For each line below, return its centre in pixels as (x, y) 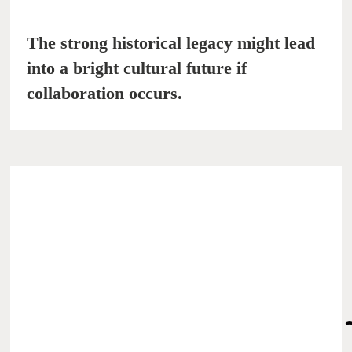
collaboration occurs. (105, 93)
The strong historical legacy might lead (171, 43)
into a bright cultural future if (137, 68)
